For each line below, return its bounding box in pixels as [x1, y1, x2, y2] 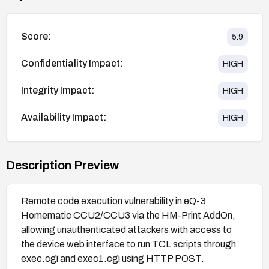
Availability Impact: [21, 112, 106, 123]
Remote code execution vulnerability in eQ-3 [21, 195, 206, 206]
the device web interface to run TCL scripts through [21, 238, 236, 249]
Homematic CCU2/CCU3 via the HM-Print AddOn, [21, 210, 235, 220]
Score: [21, 31, 51, 42]
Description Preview [6, 158, 119, 172]
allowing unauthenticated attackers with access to [21, 224, 232, 235]
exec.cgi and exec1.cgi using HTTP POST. [21, 253, 204, 264]
